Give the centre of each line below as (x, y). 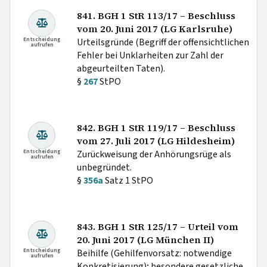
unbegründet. (104, 167)
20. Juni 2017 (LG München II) (145, 240)
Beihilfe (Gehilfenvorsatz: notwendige (154, 253)
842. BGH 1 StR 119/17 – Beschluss (156, 128)
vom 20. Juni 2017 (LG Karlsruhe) (155, 29)
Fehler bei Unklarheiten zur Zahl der (150, 55)
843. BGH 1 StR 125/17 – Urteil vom (158, 226)
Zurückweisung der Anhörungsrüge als (154, 154)
